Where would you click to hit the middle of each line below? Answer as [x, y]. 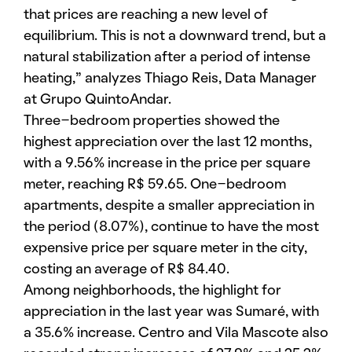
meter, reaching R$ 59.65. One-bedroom [155, 184]
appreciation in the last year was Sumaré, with [171, 312]
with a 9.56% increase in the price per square [167, 163]
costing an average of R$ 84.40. [126, 269]
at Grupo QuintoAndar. [97, 99]
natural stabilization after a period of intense [167, 57]
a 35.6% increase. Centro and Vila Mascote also [176, 333]
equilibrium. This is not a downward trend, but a [175, 36]
